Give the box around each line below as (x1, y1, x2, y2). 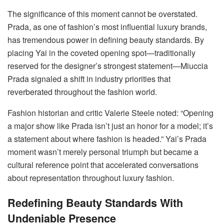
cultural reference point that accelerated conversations (7, 158, 198, 170)
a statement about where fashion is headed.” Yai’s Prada (7, 132, 206, 144)
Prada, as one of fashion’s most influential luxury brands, (7, 20, 207, 32)
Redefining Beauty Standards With (7, 195, 183, 211)
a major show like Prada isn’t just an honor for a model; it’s (7, 119, 213, 131)
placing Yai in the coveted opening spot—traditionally (7, 46, 195, 58)
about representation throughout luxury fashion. (7, 171, 174, 183)
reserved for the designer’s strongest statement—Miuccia (7, 59, 208, 71)
